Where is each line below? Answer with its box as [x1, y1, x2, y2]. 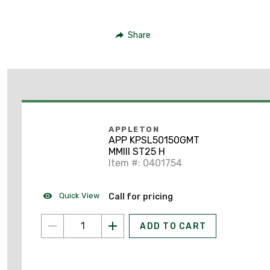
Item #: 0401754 [108, 157, 182, 169]
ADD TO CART [140, 221, 206, 231]
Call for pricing [108, 191, 173, 202]
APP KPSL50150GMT [108, 134, 199, 146]
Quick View [57, 190, 99, 200]
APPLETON [108, 125, 159, 134]
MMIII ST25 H [108, 146, 165, 158]
